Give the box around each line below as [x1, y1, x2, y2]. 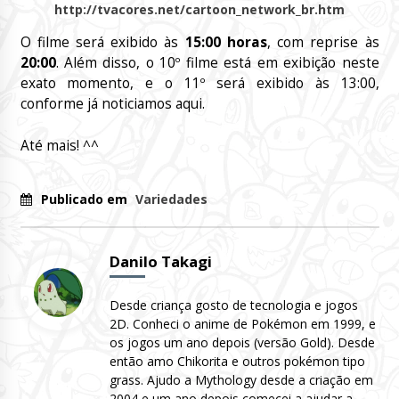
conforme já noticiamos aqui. [20, 94, 205, 114]
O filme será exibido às [20, 33, 185, 53]
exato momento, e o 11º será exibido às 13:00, [20, 74, 379, 94]
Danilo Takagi [109, 250, 212, 272]
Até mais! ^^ [20, 135, 99, 155]
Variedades [134, 190, 208, 208]
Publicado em [40, 190, 131, 208]
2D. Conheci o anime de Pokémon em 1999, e [109, 314, 376, 332]
